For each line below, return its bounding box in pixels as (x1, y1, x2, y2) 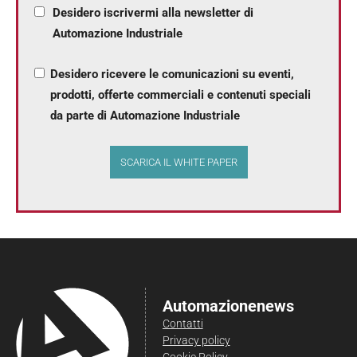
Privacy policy (162, 333, 230, 347)
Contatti (162, 316, 203, 330)
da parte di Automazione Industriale (50, 108, 241, 123)
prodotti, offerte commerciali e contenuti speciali (50, 87, 312, 102)
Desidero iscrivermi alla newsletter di (53, 5, 254, 20)
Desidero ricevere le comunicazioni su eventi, (50, 66, 295, 81)
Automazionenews (162, 296, 294, 316)
